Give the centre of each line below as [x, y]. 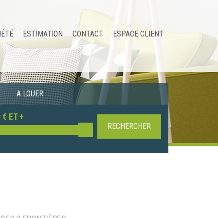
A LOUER [30, 93]
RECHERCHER [129, 126]
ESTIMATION [43, 34]
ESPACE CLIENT [138, 34]
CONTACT [88, 34]
